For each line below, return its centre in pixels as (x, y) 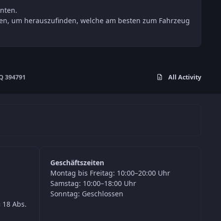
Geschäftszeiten (77, 163)
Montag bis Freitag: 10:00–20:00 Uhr (110, 173)
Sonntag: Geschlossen (87, 194)
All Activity (185, 77)
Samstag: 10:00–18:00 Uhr (93, 184)
